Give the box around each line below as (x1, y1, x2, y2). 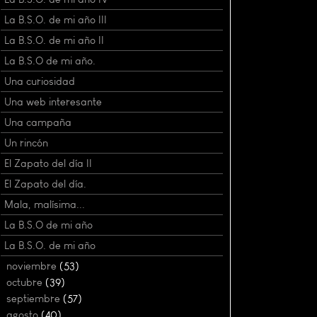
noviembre (6, 259, 59, 272)
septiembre (6, 292, 63, 305)
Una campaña (4, 115, 71, 129)
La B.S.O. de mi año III (4, 13, 107, 26)
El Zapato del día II (4, 156, 92, 170)
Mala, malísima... (4, 197, 85, 211)
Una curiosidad (4, 74, 75, 88)
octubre (6, 275, 45, 289)
